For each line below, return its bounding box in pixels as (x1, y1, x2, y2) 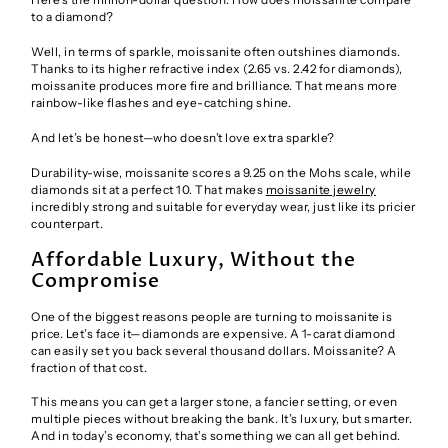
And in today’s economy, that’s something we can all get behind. (31, 428, 401, 444)
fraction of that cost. (31, 359, 148, 375)
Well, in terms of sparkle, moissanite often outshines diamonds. (31, 44, 401, 60)
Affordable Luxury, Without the (31, 246, 357, 273)
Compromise (31, 267, 161, 294)
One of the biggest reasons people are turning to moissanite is (31, 308, 393, 324)
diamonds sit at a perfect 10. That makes (31, 181, 266, 197)
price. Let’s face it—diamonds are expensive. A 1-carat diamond (31, 325, 396, 341)
